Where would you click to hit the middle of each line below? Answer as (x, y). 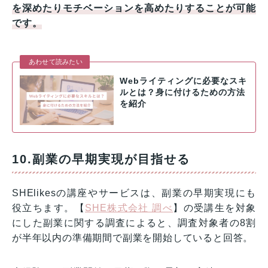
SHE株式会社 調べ (129, 208)
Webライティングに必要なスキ (183, 81)
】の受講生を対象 (215, 208)
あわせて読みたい (56, 62)
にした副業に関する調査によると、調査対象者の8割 (134, 223)
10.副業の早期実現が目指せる (101, 159)
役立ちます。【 (49, 208)
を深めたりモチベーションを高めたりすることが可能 (134, 8)
